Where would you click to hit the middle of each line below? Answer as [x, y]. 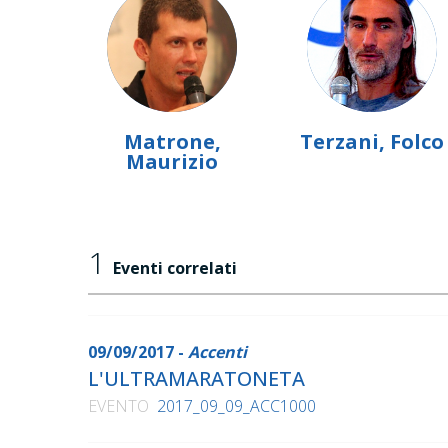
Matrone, [172, 142]
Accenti [217, 352]
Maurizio [172, 162]
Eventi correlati [175, 268]
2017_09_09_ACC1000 [236, 406]
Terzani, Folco [372, 142]
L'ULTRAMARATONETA [196, 379]
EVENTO [118, 406]
